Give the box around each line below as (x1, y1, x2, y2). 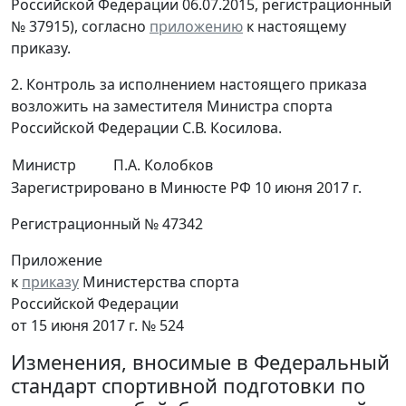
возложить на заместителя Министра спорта (11, 96, 333, 117)
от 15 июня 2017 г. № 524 (11, 315, 184, 336)
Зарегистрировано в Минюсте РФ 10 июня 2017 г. (11, 178, 362, 198)
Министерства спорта (79, 272, 239, 293)
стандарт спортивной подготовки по (11, 372, 365, 400)
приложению (150, 16, 243, 37)
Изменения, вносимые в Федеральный (11, 349, 390, 376)
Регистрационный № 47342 (11, 214, 203, 235)
